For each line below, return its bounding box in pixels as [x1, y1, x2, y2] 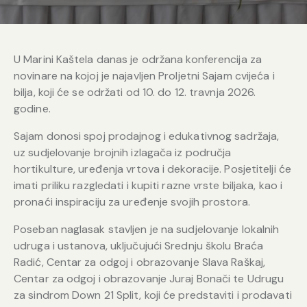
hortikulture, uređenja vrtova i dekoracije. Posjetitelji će [14, 161, 291, 176]
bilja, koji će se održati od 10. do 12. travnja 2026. [14, 84, 256, 99]
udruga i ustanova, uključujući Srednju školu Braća [14, 238, 264, 253]
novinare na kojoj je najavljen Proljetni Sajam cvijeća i [14, 68, 275, 83]
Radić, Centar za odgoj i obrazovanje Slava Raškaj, [14, 254, 265, 269]
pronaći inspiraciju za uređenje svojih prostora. [14, 194, 250, 209]
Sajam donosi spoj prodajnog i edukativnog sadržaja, [14, 128, 280, 143]
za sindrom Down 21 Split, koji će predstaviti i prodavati [14, 287, 292, 302]
